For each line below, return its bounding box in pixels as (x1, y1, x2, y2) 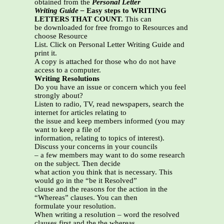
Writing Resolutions (34, 74, 99, 83)
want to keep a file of (34, 125, 100, 134)
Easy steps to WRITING (86, 6, 166, 15)
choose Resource (34, 32, 87, 40)
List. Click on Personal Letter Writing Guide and (34, 40, 184, 49)
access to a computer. (34, 66, 101, 74)
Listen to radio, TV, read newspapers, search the (34, 100, 184, 108)
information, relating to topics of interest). (34, 134, 164, 142)
